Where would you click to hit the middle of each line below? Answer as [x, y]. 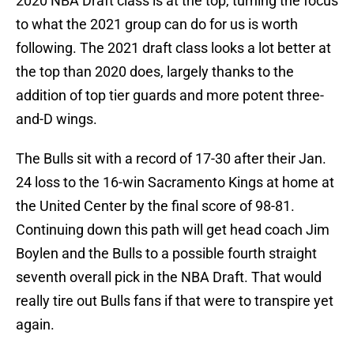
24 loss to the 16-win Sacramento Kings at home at [175, 183]
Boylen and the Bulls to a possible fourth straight [166, 254]
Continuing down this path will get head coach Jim [173, 230]
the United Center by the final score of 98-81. [155, 206]
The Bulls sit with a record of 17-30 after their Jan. [171, 159]
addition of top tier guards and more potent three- [170, 96]
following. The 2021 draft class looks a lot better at [173, 48]
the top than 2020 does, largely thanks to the [155, 72]
